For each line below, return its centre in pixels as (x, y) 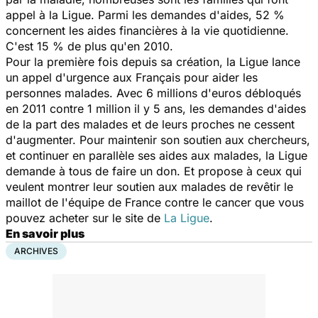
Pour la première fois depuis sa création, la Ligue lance (153, 61)
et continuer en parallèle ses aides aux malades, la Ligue (157, 155)
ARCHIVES (36, 251)
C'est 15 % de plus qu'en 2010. (89, 46)
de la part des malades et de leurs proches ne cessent (150, 124)
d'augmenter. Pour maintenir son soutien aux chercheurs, (158, 139)
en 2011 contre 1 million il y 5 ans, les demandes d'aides (156, 108)
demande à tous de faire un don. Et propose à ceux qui (154, 171)
